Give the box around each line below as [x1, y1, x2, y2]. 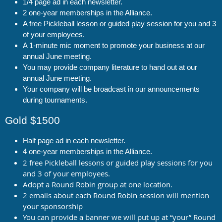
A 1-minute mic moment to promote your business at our [23, 41, 205, 50]
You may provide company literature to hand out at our [23, 62, 197, 71]
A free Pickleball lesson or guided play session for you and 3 [23, 19, 216, 28]
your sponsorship [23, 201, 83, 211]
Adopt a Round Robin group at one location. [23, 179, 172, 189]
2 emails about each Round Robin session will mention [23, 190, 209, 200]
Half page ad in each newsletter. [23, 136, 125, 145]
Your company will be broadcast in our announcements [23, 84, 200, 93]
